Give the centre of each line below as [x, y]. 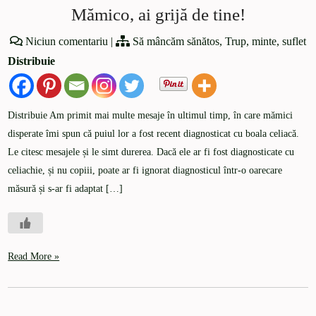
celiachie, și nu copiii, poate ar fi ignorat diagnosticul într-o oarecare [145, 171]
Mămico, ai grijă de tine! [158, 15]
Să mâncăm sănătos [176, 42]
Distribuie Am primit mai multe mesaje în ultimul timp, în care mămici [151, 116]
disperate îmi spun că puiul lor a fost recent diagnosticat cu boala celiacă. [154, 134]
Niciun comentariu [67, 42]
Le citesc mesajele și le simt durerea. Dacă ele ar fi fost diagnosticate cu [151, 152]
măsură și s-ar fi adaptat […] [66, 189]
